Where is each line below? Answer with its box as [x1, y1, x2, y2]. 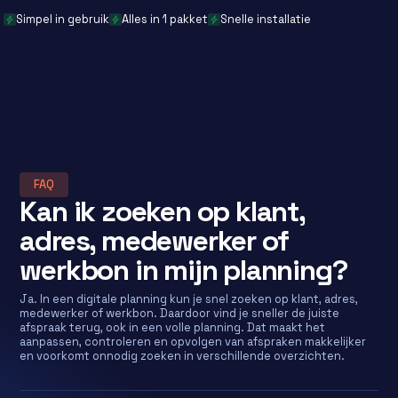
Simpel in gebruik [16, 12, 110, 27]
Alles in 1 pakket [122, 12, 209, 27]
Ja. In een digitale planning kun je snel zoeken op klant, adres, [20, 291, 359, 306]
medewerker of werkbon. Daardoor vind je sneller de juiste [20, 306, 340, 321]
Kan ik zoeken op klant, [20, 194, 305, 229]
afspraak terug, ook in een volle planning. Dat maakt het [20, 320, 326, 335]
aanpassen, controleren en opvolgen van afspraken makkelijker [20, 334, 367, 349]
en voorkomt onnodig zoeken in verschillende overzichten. [20, 348, 346, 363]
